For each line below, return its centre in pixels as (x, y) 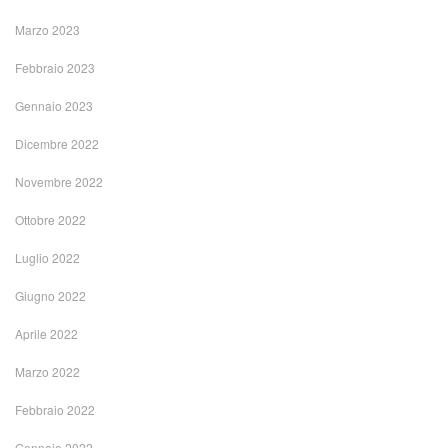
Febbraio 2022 (55, 410)
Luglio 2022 (47, 258)
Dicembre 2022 (57, 144)
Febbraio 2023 (55, 68)
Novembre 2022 (59, 182)
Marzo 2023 (47, 30)
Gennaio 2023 (54, 106)
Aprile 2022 (46, 334)
